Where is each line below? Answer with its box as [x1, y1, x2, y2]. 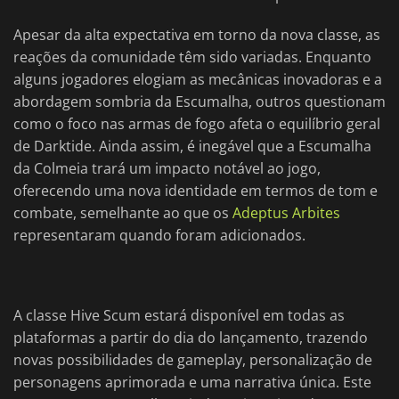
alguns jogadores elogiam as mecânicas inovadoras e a [13, 69, 382, 90]
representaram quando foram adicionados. [13, 225, 305, 246]
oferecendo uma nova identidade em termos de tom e [13, 181, 378, 201]
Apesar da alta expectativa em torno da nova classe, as [13, 25, 380, 45]
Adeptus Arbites [232, 203, 340, 224]
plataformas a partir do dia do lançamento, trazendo [13, 328, 368, 348]
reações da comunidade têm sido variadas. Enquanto [13, 47, 371, 68]
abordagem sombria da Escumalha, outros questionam [13, 92, 386, 112]
